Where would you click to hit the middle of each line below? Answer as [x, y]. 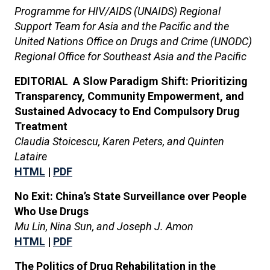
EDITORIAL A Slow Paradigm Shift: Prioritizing [131, 81]
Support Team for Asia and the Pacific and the [122, 26]
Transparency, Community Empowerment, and [129, 96]
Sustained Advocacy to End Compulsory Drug [127, 111]
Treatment [41, 126]
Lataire [31, 156]
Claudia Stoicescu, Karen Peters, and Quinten [119, 141]
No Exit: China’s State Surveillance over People [130, 196]
